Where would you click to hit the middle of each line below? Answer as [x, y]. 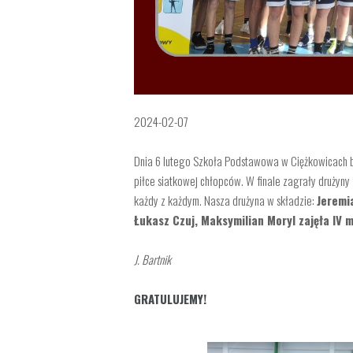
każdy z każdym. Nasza [183, 201]
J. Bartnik [152, 259]
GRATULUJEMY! [170, 298]
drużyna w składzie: [275, 201]
